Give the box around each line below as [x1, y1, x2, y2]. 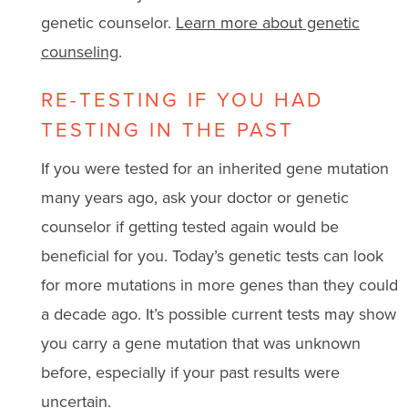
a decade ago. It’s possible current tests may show [40, 301, 396, 326]
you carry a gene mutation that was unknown [40, 331, 361, 355]
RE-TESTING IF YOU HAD [40, 84, 323, 115]
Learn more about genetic [175, 10, 360, 35]
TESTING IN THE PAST [40, 114, 294, 145]
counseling [40, 39, 118, 64]
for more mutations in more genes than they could [40, 272, 398, 297]
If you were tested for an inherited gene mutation [40, 156, 389, 180]
